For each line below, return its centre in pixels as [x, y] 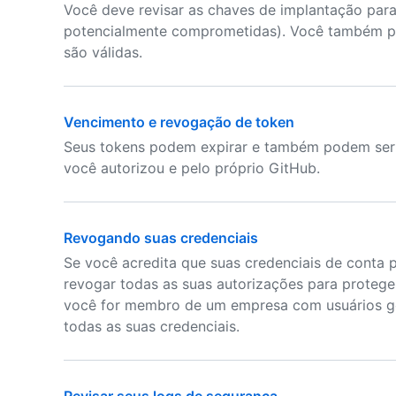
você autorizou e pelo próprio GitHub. [192, 168]
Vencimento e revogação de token [179, 122]
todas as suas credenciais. [152, 326]
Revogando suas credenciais [161, 238]
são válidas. [103, 52]
